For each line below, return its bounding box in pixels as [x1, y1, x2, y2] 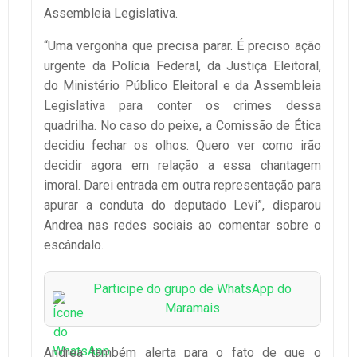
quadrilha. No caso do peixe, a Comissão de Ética [44, 117, 321, 133]
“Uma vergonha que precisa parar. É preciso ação [44, 37, 321, 53]
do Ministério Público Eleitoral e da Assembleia [44, 77, 321, 93]
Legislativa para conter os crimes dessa [44, 97, 321, 113]
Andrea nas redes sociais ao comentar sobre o [44, 217, 321, 233]
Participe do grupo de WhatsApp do [92, 280, 292, 296]
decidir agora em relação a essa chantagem [44, 157, 321, 173]
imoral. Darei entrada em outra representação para [44, 177, 321, 193]
